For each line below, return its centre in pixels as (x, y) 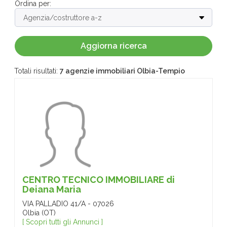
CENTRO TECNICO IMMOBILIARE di (99, 180)
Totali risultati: (37, 71)
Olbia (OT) (39, 213)
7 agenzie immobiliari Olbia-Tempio (122, 71)
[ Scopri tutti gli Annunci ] (63, 222)
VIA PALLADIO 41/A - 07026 (68, 204)
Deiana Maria (52, 189)
